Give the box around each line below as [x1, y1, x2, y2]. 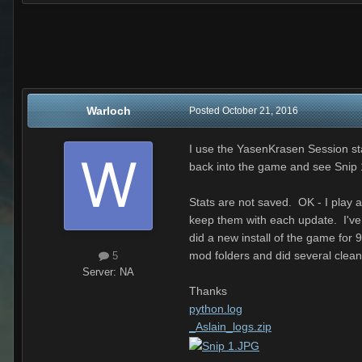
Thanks [189, 284, 227, 298]
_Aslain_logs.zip [189, 320, 271, 334]
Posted [189, 105, 222, 117]
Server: [82, 265, 120, 278]
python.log [189, 302, 242, 316]
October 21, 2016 [222, 105, 298, 117]
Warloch [86, 104, 131, 118]
